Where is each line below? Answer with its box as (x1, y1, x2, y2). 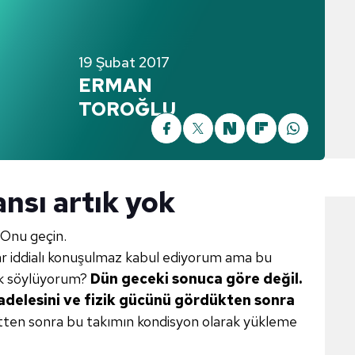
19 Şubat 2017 (78, 53, 170, 71)
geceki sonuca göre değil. (121, 269, 302, 288)
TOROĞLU (78, 97, 176, 121)
